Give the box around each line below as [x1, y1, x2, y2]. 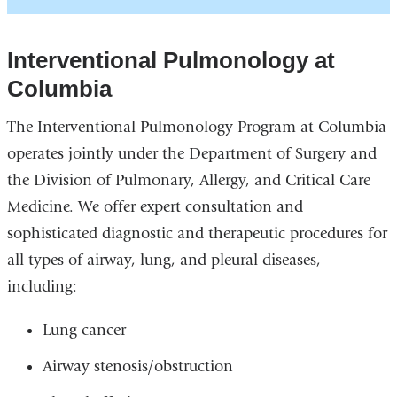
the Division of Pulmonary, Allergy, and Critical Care [6, 171, 370, 191]
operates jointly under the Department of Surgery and [6, 144, 377, 164]
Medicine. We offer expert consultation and [6, 198, 303, 217]
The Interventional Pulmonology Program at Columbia [6, 118, 386, 137]
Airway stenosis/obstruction [42, 357, 233, 377]
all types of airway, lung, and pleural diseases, [6, 251, 321, 270]
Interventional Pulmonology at [6, 47, 335, 74]
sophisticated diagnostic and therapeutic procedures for [6, 224, 387, 244]
